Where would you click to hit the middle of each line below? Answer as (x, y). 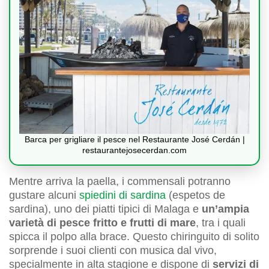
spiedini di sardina (122, 195)
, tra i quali (221, 223)
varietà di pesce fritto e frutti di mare (102, 223)
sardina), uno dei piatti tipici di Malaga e (105, 209)
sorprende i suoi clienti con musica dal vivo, (113, 251)
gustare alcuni (44, 195)
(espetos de (195, 195)
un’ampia (225, 209)
